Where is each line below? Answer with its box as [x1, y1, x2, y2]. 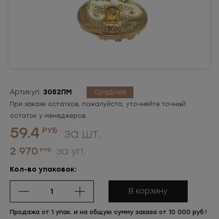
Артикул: [10, 88, 43, 96]
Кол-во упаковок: [10, 165, 77, 174]
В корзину [129, 187, 168, 196]
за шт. [61, 127, 102, 141]
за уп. [53, 145, 87, 157]
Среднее [94, 88, 126, 96]
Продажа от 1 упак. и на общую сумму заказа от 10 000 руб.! [10, 209, 207, 216]
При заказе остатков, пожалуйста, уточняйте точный [10, 101, 186, 108]
